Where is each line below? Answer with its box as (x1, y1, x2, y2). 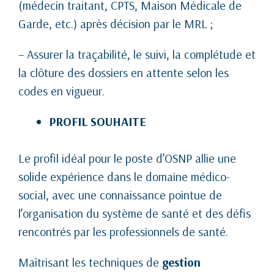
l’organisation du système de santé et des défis (18, 205, 251, 221)
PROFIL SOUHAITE (49, 113, 146, 129)
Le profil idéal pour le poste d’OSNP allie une (18, 150, 236, 166)
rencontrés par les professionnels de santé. (18, 223, 228, 239)
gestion (162, 254, 201, 270)
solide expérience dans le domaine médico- (18, 168, 230, 184)
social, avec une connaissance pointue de (18, 187, 222, 202)
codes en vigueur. (18, 83, 105, 98)
